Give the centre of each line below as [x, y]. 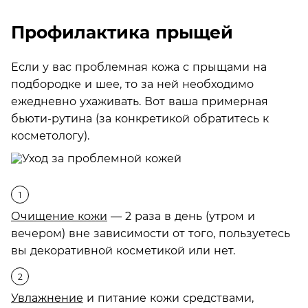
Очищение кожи [59, 216]
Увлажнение [47, 298]
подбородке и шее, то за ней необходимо [132, 84]
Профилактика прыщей [122, 32]
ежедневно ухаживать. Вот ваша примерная [140, 101]
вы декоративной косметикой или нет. [123, 250]
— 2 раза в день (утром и [181, 216]
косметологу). [50, 135]
